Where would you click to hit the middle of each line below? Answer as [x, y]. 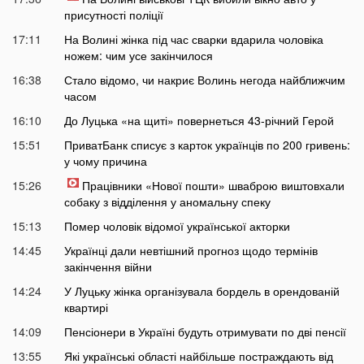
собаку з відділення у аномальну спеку [167, 201]
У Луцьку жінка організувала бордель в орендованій [201, 290]
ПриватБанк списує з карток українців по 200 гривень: [207, 144]
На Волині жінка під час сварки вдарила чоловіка [193, 39]
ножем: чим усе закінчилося [138, 55]
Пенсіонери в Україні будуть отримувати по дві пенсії [205, 331]
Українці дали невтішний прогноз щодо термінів [191, 250]
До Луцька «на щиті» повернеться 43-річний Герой [199, 120]
